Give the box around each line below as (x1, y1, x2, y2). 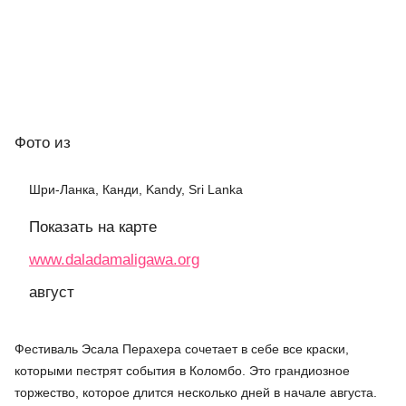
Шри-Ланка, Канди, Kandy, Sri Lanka (29, 182, 243, 198)
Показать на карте (29, 218, 157, 237)
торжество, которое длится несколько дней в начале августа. (14, 385, 377, 401)
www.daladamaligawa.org (29, 251, 199, 269)
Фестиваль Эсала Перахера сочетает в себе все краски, (14, 342, 349, 357)
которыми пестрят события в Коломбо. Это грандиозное (14, 363, 350, 379)
